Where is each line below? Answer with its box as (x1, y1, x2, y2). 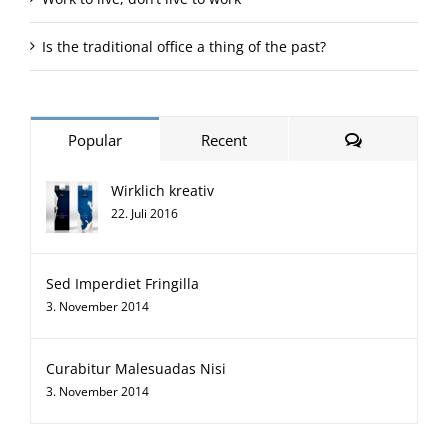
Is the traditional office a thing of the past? (42, 36, 326, 56)
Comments (360, 128, 436, 149)
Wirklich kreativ (111, 180, 214, 200)
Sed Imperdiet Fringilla (46, 273, 199, 293)
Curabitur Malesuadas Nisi (46, 358, 226, 378)
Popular (68, 129, 122, 150)
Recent (201, 129, 247, 150)
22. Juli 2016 (111, 204, 178, 222)
